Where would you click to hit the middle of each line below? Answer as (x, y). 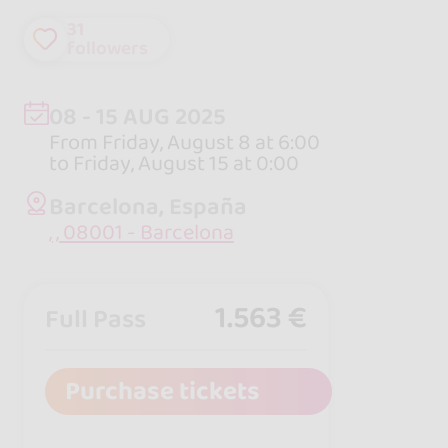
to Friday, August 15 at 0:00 (173, 163)
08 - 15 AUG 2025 (137, 116)
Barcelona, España (147, 207)
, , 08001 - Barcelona (141, 233)
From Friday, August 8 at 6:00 (184, 142)
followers (107, 48)
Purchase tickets (162, 392)
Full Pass (96, 319)
